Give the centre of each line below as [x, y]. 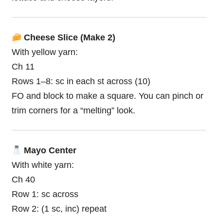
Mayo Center [49, 150]
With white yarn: [43, 165]
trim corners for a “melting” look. [73, 110]
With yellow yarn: [45, 52]
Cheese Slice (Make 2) [69, 37]
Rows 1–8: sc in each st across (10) [81, 81]
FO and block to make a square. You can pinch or [108, 96]
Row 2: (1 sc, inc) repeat [59, 209]
